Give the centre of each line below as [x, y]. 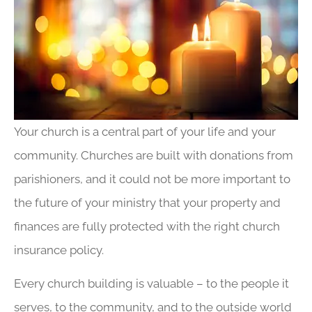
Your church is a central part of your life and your [145, 132]
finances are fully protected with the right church [147, 227]
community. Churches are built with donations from [154, 156]
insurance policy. [59, 250]
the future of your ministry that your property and [147, 203]
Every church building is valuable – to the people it [151, 284]
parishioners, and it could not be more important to [152, 179]
